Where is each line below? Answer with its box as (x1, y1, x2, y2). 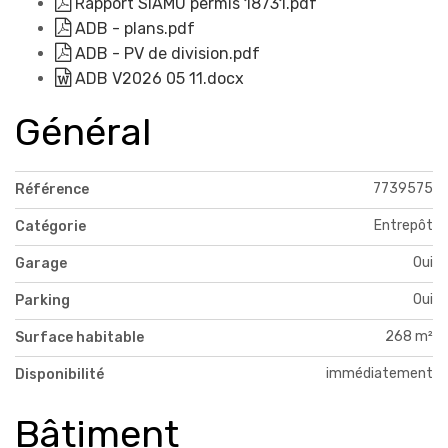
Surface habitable (15, 328, 144, 346)
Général (15, 108, 151, 155)
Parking (15, 291, 70, 309)
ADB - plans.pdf (71, 18, 195, 38)
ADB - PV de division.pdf (71, 43, 260, 63)
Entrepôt (374, 216, 433, 234)
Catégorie (15, 217, 86, 235)
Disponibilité (15, 365, 104, 383)
